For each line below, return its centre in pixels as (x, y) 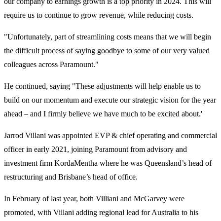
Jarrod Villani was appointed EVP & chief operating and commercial (110, 136)
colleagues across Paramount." (51, 65)
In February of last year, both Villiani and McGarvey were (94, 199)
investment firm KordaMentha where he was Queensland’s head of (108, 163)
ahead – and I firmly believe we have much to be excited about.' (103, 114)
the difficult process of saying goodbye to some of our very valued (107, 51)
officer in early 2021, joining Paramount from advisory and (95, 149)
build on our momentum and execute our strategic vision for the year (110, 100)
